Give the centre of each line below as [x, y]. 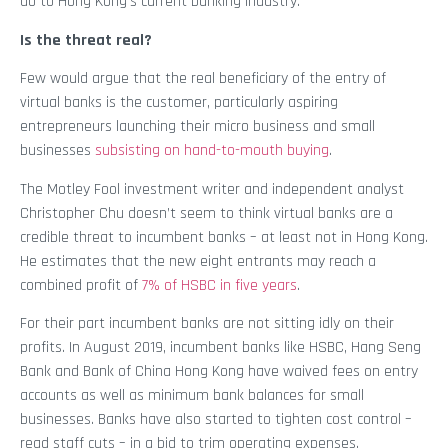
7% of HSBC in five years [219, 285]
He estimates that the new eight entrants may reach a [198, 261]
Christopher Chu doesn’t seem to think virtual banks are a [206, 213]
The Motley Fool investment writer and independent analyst [212, 189]
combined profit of [81, 285]
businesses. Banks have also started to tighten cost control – [216, 419]
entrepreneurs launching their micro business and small [197, 127]
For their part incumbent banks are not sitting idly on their [207, 323]
